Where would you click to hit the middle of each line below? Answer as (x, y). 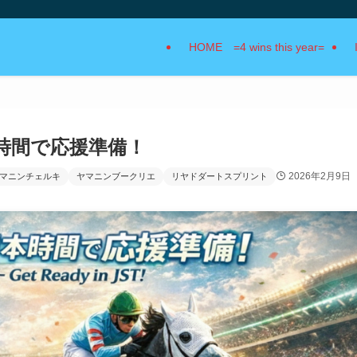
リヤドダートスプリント (220, 176)
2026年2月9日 (319, 176)
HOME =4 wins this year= (262, 47)
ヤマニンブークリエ (116, 176)
